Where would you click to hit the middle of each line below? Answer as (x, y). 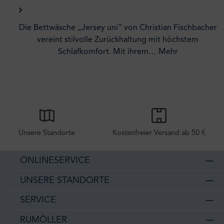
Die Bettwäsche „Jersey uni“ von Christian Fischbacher (118, 28)
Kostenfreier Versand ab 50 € (159, 133)
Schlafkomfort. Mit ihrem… (108, 52)
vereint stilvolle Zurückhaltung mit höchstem (118, 40)
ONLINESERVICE (55, 161)
